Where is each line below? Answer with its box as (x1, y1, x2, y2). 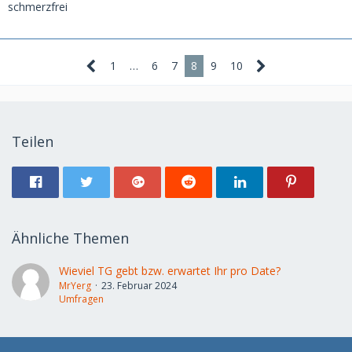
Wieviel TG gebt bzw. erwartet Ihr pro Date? (59, 263, 280, 278)
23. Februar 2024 (101, 279, 177, 292)
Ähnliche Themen (12, 229, 129, 247)
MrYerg (59, 279, 91, 292)
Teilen (12, 132, 53, 151)
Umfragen (59, 292, 104, 306)
